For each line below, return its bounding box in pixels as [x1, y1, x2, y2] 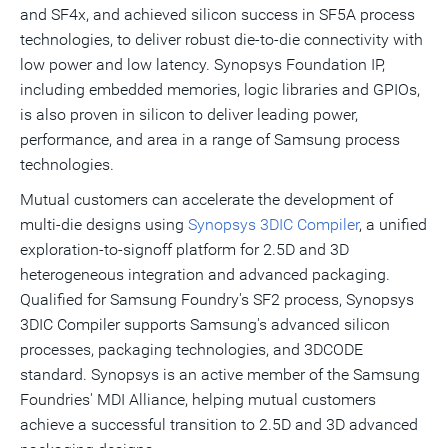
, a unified [359, 215, 427, 234]
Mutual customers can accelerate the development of [20, 190, 393, 209]
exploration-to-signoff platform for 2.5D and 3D [20, 240, 349, 259]
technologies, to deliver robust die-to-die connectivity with [20, 30, 423, 49]
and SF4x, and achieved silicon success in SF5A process [20, 5, 415, 24]
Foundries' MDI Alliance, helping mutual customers [20, 390, 376, 409]
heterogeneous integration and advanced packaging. [20, 265, 390, 284]
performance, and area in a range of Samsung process [20, 130, 400, 149]
